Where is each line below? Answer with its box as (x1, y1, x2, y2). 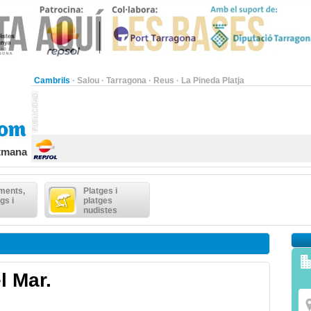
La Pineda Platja (181, 76, 244, 85)
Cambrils (34, 76, 70, 85)
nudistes (83, 205, 117, 215)
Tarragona (106, 76, 146, 85)
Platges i (83, 186, 117, 196)
